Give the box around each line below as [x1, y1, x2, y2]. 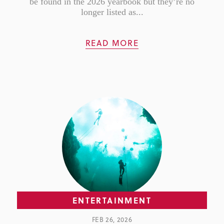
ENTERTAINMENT [72, 194, 152, 206]
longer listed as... [80, 7, 143, 17]
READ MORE [85, 37, 139, 49]
